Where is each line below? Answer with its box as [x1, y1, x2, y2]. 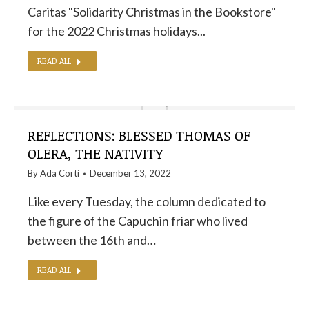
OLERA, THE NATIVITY [28, 143, 163, 163]
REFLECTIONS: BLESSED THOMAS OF [28, 126, 250, 145]
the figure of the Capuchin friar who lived [28, 213, 248, 228]
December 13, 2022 [90, 168, 171, 179]
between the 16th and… [28, 232, 156, 248]
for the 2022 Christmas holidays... [28, 23, 206, 39]
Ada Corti [40, 168, 79, 179]
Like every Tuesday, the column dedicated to [28, 194, 266, 209]
